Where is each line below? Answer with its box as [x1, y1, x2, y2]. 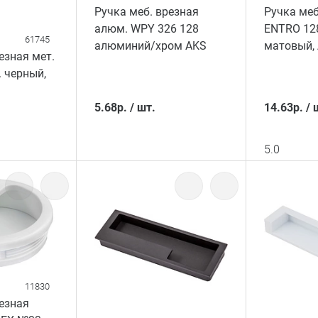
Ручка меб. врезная [94, 5, 199, 19]
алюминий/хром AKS [94, 39, 207, 53]
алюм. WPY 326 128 [94, 22, 199, 36]
